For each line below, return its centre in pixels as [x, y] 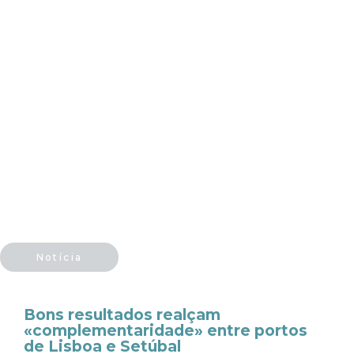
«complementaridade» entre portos [166, 331]
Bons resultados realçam [122, 315]
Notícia [59, 257]
